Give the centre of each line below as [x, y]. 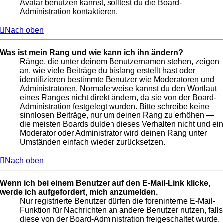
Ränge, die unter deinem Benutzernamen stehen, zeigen [119, 62]
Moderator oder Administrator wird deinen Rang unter [113, 133]
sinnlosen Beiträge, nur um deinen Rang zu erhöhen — [117, 115]
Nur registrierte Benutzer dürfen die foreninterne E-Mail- [117, 201]
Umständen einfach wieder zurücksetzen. [93, 142]
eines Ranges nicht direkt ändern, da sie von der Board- [118, 98]
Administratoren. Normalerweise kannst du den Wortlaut [118, 89]
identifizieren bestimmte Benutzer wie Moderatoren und [117, 80]
